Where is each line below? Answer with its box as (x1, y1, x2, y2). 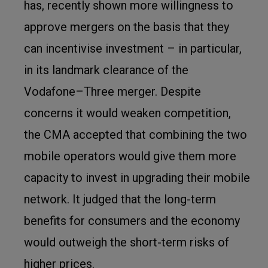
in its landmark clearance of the (24, 63, 188, 77)
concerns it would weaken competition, (24, 106, 231, 120)
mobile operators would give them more (24, 149, 236, 163)
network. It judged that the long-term (24, 192, 216, 206)
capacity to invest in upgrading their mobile (24, 170, 250, 185)
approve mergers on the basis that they (24, 20, 229, 34)
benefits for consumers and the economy (24, 214, 240, 228)
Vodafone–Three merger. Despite (24, 84, 201, 99)
